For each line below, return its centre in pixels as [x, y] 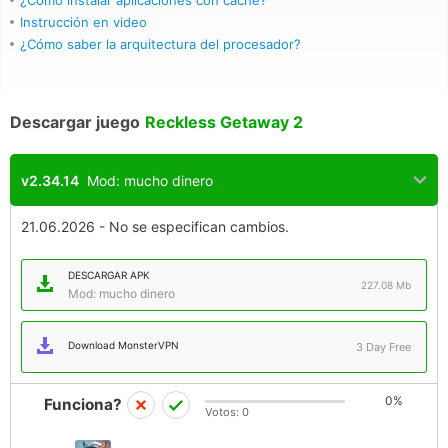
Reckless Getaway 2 [224, 122]
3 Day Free [383, 347]
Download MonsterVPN [123, 344]
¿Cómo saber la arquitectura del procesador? [160, 44]
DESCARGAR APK [109, 275]
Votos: [223, 412]
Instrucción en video [83, 22]
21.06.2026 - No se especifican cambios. [155, 226]
